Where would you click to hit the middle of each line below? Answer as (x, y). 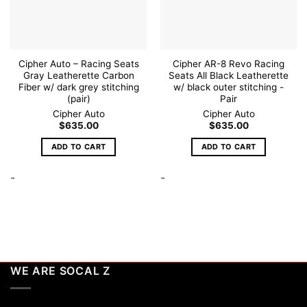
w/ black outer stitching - (229, 87)
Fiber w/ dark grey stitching (78, 87)
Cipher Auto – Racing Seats (78, 63)
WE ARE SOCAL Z (61, 271)
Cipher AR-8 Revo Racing (229, 63)
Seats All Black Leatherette (229, 75)
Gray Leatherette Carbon (78, 75)
